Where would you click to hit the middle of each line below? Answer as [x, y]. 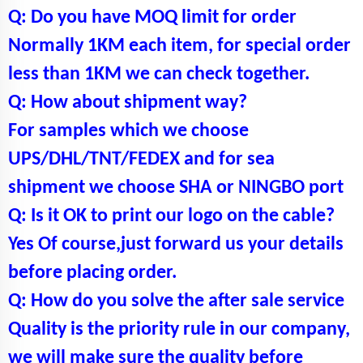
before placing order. [92, 273]
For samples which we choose [128, 131]
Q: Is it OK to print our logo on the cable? [171, 216]
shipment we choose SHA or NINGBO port [176, 188]
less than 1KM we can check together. [159, 74]
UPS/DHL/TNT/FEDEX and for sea [141, 159]
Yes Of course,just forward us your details [176, 244]
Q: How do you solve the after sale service [176, 301]
